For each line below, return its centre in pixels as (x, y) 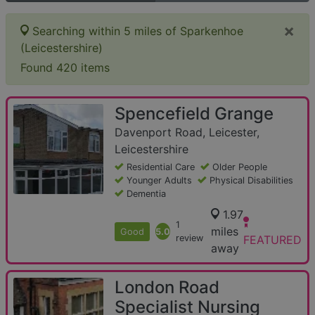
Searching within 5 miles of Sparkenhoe (138, 31)
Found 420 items (65, 68)
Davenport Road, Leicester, (187, 133)
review (189, 238)
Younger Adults (159, 181)
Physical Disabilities (251, 181)
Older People (240, 167)
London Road (167, 288)
